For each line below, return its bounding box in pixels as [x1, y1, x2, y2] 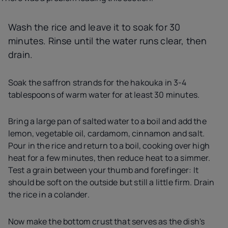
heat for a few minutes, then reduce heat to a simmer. [8, 152, 211, 164]
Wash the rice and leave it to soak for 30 [8, 21, 181, 34]
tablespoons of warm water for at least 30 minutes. [8, 89, 200, 100]
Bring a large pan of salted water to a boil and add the [8, 116, 207, 127]
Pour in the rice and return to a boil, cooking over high [8, 140, 210, 152]
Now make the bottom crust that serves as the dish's [8, 215, 205, 227]
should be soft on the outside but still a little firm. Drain [8, 177, 215, 188]
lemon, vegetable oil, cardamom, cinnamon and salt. [8, 128, 205, 139]
